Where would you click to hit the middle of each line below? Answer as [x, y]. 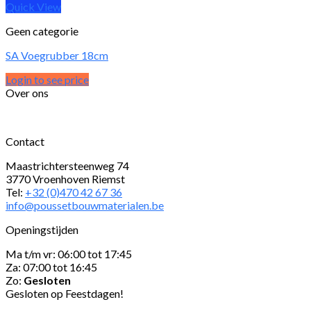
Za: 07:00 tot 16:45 [51, 267]
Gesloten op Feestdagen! [65, 294]
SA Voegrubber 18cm [57, 56]
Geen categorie [42, 31]
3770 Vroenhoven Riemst [65, 179]
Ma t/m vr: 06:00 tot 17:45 [69, 254]
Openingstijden [42, 230]
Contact [25, 142]
